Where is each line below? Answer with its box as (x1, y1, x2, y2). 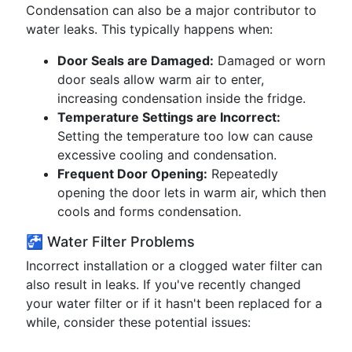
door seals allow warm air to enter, (57, 71, 264, 87)
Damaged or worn (214, 53, 325, 68)
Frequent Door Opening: (57, 166, 207, 181)
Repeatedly (207, 166, 278, 181)
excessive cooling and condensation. (57, 147, 277, 163)
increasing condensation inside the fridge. (57, 90, 306, 106)
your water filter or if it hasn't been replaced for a (26, 295, 322, 311)
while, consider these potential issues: (26, 314, 251, 330)
